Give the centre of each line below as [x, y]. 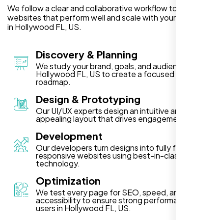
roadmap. [53, 82]
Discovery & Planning [87, 54]
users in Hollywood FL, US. [83, 208]
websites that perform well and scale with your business [108, 17]
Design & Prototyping [88, 99]
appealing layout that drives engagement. [112, 118]
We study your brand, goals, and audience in [115, 66]
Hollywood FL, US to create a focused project [119, 74]
